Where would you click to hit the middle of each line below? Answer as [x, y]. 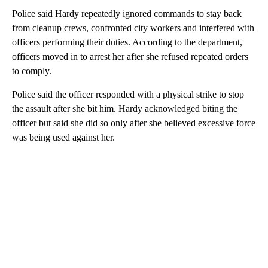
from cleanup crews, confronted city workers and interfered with [133, 28]
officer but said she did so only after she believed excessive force [134, 123]
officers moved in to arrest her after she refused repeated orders [130, 56]
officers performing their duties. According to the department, [127, 42]
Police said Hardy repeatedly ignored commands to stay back [127, 13]
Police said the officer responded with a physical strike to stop [128, 94]
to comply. [33, 71]
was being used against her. [63, 137]
